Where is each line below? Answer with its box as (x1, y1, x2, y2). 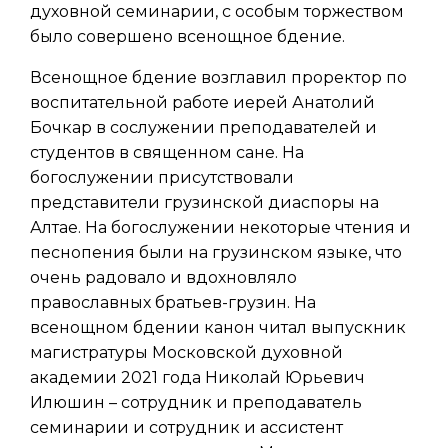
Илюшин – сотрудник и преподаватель (30, 393, 362, 412)
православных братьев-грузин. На (30, 293, 316, 312)
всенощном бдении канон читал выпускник (30, 318, 406, 337)
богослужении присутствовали (30, 168, 294, 187)
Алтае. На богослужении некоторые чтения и (30, 218, 411, 237)
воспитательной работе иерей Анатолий (30, 93, 375, 112)
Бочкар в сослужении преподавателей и (30, 118, 377, 137)
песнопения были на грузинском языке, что (30, 243, 402, 262)
